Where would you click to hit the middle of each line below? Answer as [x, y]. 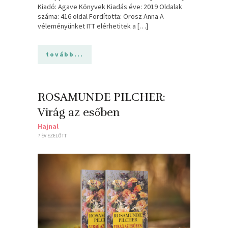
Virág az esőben [79, 112]
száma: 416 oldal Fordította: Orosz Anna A [101, 16]
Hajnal [48, 126]
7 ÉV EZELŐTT [52, 135]
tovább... [65, 54]
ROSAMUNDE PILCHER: [102, 97]
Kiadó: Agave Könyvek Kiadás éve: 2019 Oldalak [110, 6]
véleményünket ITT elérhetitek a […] [93, 26]
